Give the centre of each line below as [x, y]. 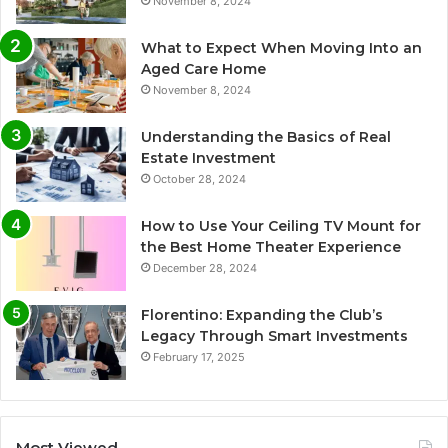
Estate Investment [208, 157]
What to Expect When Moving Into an [281, 47]
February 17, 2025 [199, 356]
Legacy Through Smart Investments [274, 335]
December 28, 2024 [205, 267]
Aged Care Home [203, 68]
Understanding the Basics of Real [266, 136]
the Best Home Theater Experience [271, 246]
